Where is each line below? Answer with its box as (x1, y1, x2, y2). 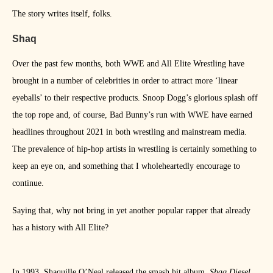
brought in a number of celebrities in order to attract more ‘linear (12, 76, 238, 86)
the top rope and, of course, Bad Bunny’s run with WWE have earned (12, 110, 252, 120)
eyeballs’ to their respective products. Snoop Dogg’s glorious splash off (12, 93, 258, 103)
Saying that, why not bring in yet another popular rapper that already (12, 206, 250, 216)
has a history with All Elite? (12, 223, 108, 233)
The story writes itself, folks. (12, 9, 112, 19)
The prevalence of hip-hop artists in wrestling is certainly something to (12, 144, 257, 154)
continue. (12, 179, 44, 188)
